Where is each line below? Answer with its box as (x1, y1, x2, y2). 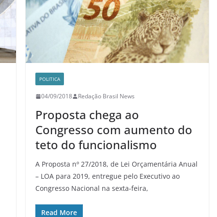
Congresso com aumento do (35, 122, 192, 138)
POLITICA (39, 76, 60, 83)
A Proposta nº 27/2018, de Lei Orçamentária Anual (35, 159, 198, 169)
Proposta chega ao (35, 107, 139, 123)
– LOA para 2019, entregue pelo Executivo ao (35, 171, 180, 181)
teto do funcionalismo (35, 137, 157, 153)
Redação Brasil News (77, 92, 135, 101)
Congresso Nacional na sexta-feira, (35, 184, 148, 193)
